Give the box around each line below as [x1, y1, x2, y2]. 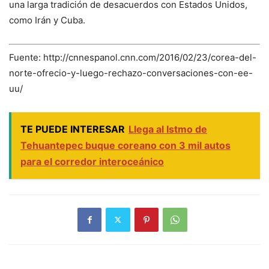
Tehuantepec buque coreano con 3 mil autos [20, 139, 231, 151]
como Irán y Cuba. [9, 14, 85, 26]
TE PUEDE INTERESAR [20, 122, 125, 135]
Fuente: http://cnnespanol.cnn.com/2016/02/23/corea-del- [9, 51, 256, 63]
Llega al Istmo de [128, 122, 207, 135]
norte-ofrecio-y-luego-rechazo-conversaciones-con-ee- [9, 67, 253, 79]
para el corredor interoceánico [20, 155, 164, 168]
